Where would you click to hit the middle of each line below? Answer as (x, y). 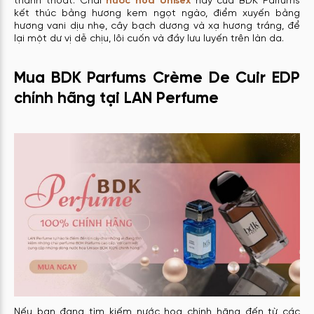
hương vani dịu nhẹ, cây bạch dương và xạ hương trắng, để (157, 26)
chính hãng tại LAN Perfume (116, 99)
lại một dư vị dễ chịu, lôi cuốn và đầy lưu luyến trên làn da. (149, 39)
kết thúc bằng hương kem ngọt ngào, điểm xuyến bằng (157, 13)
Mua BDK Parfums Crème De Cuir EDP (157, 79)
